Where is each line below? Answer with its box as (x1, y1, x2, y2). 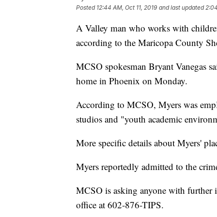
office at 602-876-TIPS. (76, 199, 164, 211)
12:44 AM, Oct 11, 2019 (96, 4, 157, 12)
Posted (76, 4, 96, 12)
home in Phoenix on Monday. (76, 75, 187, 87)
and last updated (159, 4, 204, 12)
